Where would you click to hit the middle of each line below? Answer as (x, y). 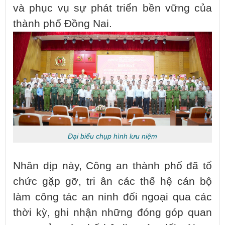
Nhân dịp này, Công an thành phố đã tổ (113, 165)
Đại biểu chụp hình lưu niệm (113, 136)
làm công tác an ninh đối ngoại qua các (113, 197)
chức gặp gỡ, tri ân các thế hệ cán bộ (113, 181)
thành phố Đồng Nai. (63, 24)
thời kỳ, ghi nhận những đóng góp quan (113, 212)
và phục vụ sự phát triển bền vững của (113, 8)
